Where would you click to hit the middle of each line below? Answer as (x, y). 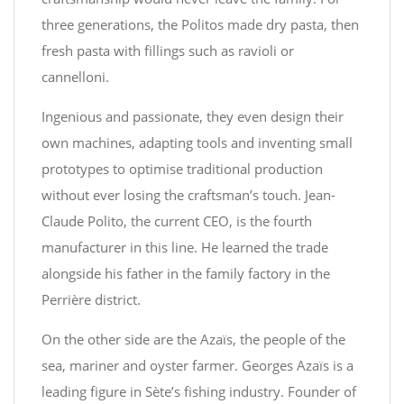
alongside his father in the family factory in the (186, 273)
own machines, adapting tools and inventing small (197, 142)
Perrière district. (91, 299)
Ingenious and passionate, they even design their (193, 116)
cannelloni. (75, 77)
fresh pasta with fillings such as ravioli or (168, 50)
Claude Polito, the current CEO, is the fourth (177, 221)
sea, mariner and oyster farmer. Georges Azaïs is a (197, 365)
